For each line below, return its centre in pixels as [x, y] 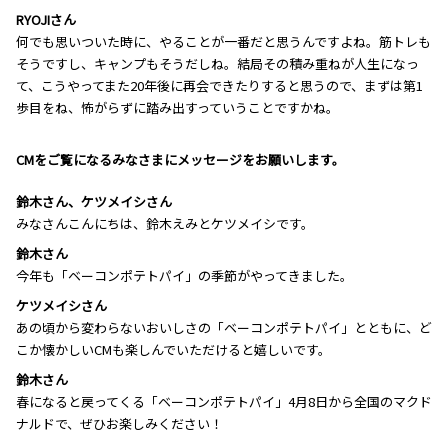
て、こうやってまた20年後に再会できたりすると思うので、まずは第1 [219, 85]
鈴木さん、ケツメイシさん [94, 201]
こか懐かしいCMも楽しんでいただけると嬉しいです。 [173, 349]
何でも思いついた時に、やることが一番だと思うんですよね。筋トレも [223, 41]
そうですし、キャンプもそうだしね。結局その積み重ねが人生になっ [217, 63]
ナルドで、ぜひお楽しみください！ [119, 423]
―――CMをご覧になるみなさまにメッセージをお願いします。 [180, 159]
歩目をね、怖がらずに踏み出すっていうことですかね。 [177, 107]
